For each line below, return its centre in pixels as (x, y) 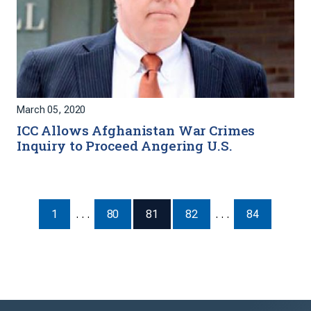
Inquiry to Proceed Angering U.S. (125, 145)
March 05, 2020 (51, 110)
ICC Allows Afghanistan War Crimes (136, 130)
